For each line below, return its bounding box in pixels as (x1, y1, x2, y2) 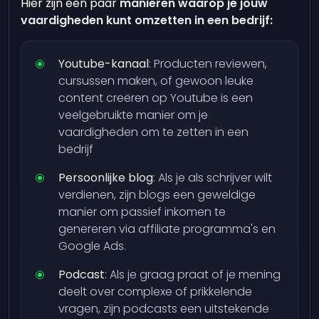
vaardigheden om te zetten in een (58, 124, 249, 140)
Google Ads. (58, 238, 130, 254)
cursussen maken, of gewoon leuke (58, 73, 254, 89)
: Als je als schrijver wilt (153, 169, 273, 186)
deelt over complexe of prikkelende (58, 283, 253, 300)
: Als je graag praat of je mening (105, 266, 281, 283)
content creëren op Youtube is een (58, 90, 253, 106)
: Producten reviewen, (149, 56, 268, 72)
